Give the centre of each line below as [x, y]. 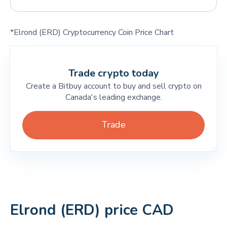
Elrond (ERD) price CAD [92, 210]
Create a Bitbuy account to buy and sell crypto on [113, 86]
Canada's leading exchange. [113, 97]
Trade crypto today [113, 73]
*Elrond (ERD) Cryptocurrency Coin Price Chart [92, 32]
